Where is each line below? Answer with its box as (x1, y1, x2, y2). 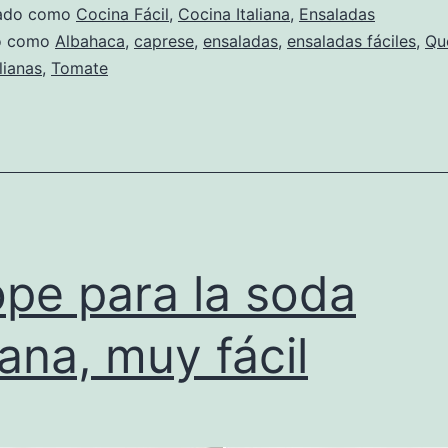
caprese (134, 31, 194, 51)
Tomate (51, 58, 108, 78)
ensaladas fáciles (287, 31, 416, 51)
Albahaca (55, 31, 125, 51)
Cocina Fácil (76, 4, 169, 24)
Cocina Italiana (178, 4, 290, 24)
